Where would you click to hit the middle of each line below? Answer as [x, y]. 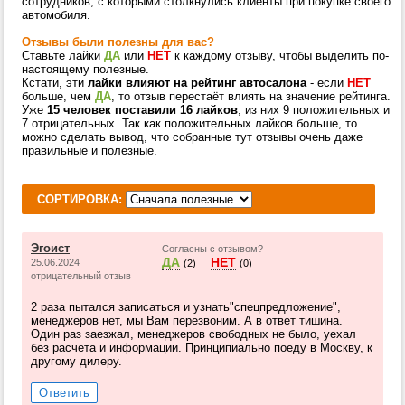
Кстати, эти [55, 83]
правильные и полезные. [89, 151]
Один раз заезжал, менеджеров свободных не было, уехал [193, 334]
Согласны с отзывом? [212, 249]
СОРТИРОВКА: [81, 199]
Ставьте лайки [63, 56]
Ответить [64, 393]
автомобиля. [56, 15]
